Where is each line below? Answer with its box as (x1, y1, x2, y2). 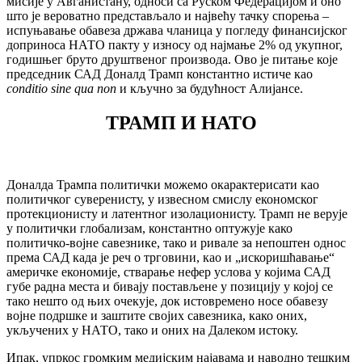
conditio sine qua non (6, 82, 116, 96)
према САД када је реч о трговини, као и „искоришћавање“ (6, 250, 335, 265)
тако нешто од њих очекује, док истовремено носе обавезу (6, 294, 328, 309)
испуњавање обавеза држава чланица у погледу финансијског (6, 23, 347, 38)
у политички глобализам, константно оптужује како (6, 221, 293, 236)
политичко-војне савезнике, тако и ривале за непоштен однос (6, 236, 346, 250)
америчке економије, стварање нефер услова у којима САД (6, 265, 330, 280)
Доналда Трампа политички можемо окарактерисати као (6, 178, 319, 192)
